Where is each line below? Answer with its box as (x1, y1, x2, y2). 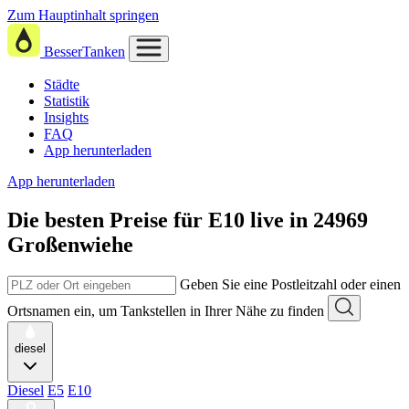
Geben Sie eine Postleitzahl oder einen (180, 276, 401, 292)
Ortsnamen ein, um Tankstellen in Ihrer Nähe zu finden (7, 302, 324, 319)
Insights (44, 110, 89, 125)
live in (250, 207, 313, 232)
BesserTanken (44, 44, 125, 59)
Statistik (44, 93, 89, 109)
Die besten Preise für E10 (7, 207, 245, 232)
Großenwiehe (7, 232, 133, 257)
